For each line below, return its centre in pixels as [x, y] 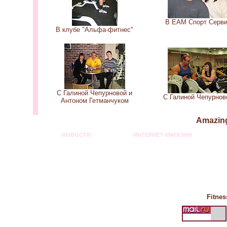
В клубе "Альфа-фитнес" [94, 30]
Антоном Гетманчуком [94, 101]
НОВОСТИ [76, 135]
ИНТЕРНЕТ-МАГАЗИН [163, 135]
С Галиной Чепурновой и [94, 93]
